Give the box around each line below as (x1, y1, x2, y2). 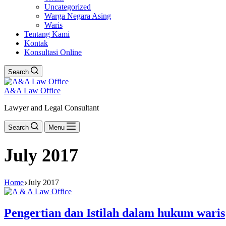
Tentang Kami (24, 30, 70, 38)
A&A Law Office (4, 86, 61, 95)
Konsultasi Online (24, 48, 82, 56)
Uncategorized (44, 3, 91, 11)
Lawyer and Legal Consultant (4, 103, 99, 112)
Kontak (24, 39, 48, 47)
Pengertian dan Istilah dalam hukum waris (4, 206, 225, 220)
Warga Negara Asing (44, 12, 111, 20)
